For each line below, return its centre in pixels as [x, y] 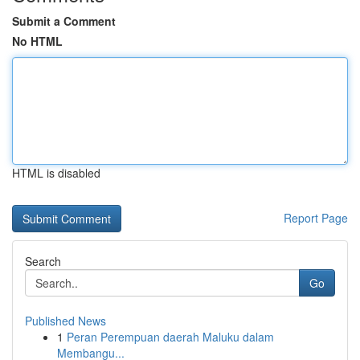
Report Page [316, 218]
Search [43, 261]
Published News [65, 321]
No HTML [37, 41]
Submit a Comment [64, 21]
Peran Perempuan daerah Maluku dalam [170, 337]
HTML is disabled [56, 173]
